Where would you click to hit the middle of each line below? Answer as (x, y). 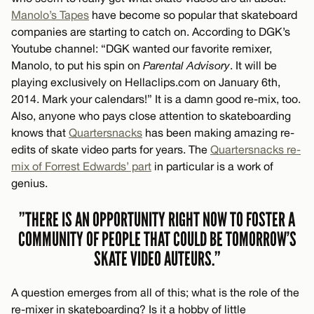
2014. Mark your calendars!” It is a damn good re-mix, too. (156, 99)
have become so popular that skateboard (193, 15)
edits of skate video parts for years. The (111, 150)
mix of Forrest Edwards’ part (81, 166)
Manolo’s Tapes (50, 15)
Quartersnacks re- (255, 150)
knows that (40, 133)
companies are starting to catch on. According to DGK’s (151, 32)
